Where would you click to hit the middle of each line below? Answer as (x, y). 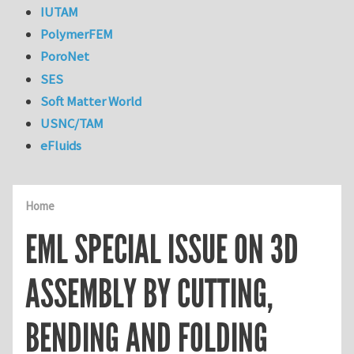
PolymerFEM (77, 34)
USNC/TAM (72, 124)
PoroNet (65, 56)
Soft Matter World (91, 101)
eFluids (61, 146)
